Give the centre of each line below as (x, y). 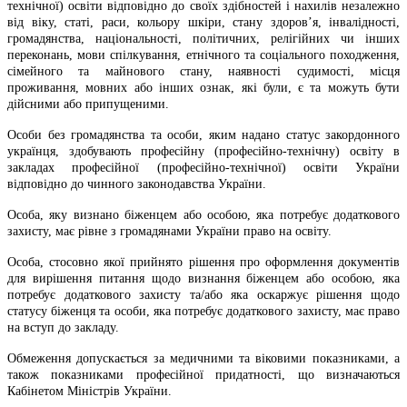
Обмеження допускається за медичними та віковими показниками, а (203, 358)
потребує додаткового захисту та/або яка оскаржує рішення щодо (203, 294)
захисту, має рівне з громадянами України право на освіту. (169, 231)
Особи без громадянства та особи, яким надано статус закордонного (203, 134)
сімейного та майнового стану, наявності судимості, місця (203, 71)
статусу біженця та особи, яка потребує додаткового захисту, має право (203, 311)
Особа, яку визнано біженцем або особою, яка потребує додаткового (203, 214)
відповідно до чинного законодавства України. (137, 184)
